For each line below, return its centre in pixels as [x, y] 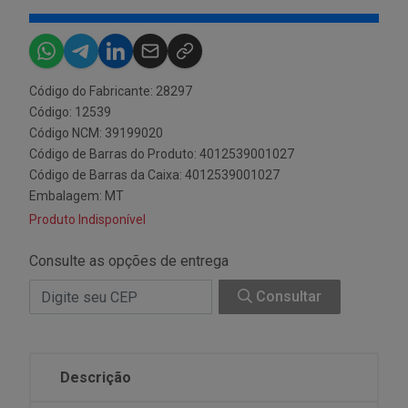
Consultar [287, 296]
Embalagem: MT [76, 196]
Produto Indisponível [87, 219]
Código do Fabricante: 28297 [111, 91]
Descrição [96, 377]
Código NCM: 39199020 [96, 133]
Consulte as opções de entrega [129, 261]
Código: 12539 [70, 112]
